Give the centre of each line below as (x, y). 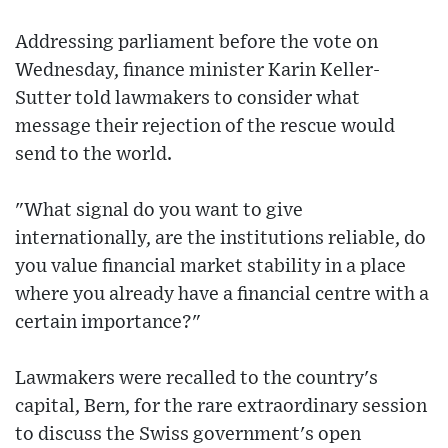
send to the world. (93, 154)
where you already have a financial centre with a (222, 294)
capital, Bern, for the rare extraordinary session (221, 406)
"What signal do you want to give (159, 210)
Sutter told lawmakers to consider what (187, 98)
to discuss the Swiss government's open (188, 434)
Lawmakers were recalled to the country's (196, 378)
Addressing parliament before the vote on (196, 42)
